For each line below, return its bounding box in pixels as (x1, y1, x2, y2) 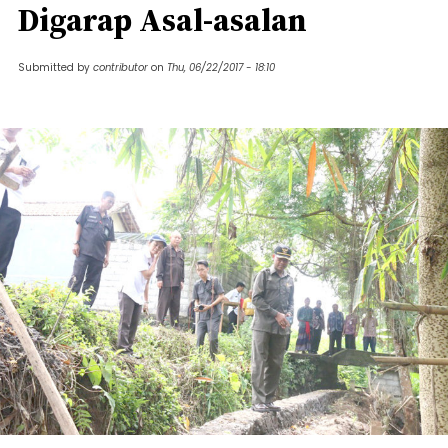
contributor (93, 60, 148, 75)
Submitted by (18, 60, 93, 75)
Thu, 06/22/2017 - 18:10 (167, 60, 275, 75)
